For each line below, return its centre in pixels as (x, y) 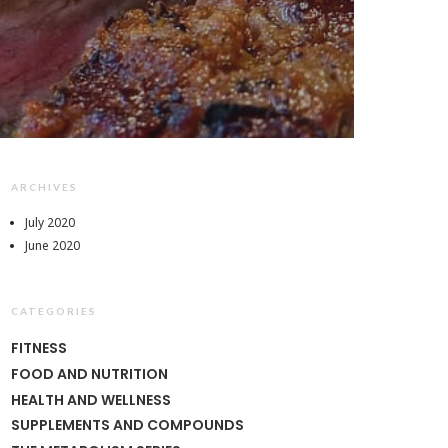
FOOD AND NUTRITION (89, 373)
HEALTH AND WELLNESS (91, 399)
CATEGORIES (54, 311)
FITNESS (39, 348)
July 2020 (50, 223)
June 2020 (53, 246)
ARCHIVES (44, 187)
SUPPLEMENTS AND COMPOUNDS (127, 425)
